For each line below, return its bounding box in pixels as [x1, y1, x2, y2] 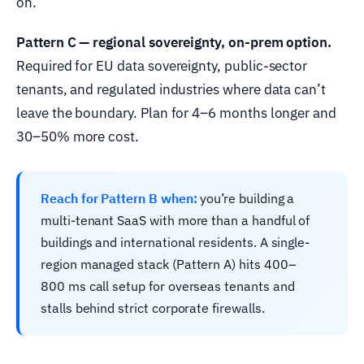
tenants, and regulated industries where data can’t [16, 80, 327, 98]
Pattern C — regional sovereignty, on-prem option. [16, 32, 332, 51]
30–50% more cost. [16, 127, 139, 145]
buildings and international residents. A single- [41, 233, 310, 250]
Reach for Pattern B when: [41, 189, 197, 206]
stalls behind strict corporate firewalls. [41, 299, 265, 316]
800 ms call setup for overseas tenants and [41, 277, 295, 294]
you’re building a [197, 189, 295, 206]
